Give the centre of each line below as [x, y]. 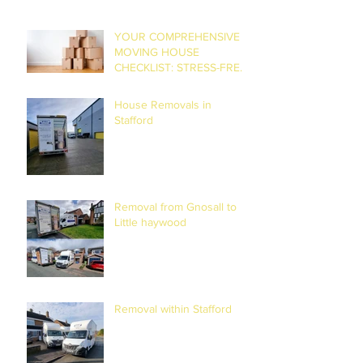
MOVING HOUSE [157, 51]
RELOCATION [149, 82]
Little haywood [150, 222]
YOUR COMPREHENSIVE [177, 36]
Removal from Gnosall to [175, 206]
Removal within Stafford [173, 308]
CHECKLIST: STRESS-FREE [180, 67]
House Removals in [163, 104]
